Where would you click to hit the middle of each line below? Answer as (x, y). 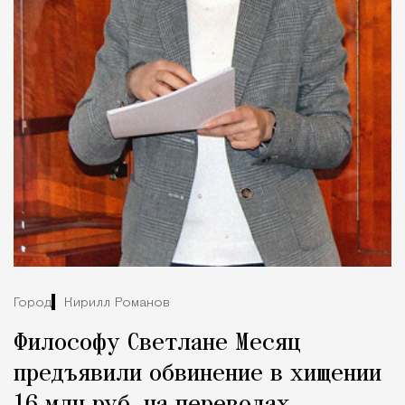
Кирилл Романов (117, 303)
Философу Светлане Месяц (157, 344)
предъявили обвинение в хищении (198, 375)
